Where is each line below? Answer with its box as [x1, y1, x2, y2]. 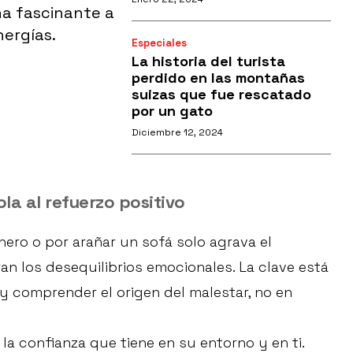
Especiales [131, 36, 187, 50]
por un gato [131, 102, 213, 121]
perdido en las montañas [131, 69, 305, 87]
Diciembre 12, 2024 [131, 126, 223, 139]
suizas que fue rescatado [131, 85, 311, 104]
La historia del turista [131, 52, 285, 71]
